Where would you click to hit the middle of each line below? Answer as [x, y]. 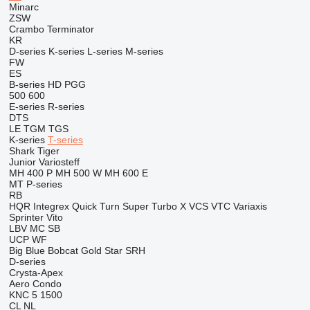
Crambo [26, 29]
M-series [144, 51]
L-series [104, 51]
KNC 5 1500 [35, 295]
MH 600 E [126, 173]
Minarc [24, 7]
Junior [22, 162]
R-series [66, 107]
